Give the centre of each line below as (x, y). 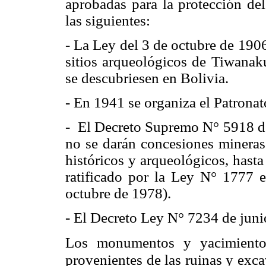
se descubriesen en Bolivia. (147, 78)
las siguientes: (108, 20)
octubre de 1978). (118, 194)
